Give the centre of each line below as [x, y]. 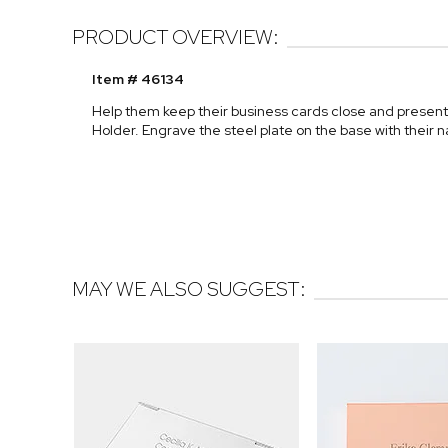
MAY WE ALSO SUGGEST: [189, 289]
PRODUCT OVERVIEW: [175, 37]
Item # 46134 [138, 79]
